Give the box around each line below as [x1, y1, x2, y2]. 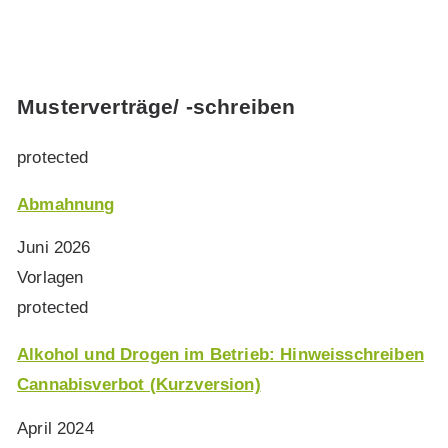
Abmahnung [17, 194, 115, 214]
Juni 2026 [17, 238, 91, 258]
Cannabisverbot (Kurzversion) [17, 375, 261, 395]
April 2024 [17, 419, 94, 439]
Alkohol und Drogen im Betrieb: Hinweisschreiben [17, 345, 424, 365]
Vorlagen [17, 268, 84, 288]
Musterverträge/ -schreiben [17, 95, 296, 119]
